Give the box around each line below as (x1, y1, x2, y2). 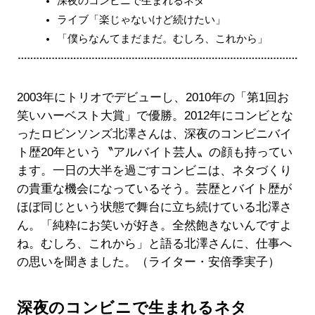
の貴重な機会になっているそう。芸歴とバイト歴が (16, 181, 292, 195)
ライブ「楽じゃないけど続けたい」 (57, 13, 226, 25)
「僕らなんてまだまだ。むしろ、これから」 (57, 32, 268, 44)
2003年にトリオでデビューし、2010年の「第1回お (16, 90, 289, 104)
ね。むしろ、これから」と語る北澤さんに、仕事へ (16, 236, 292, 250)
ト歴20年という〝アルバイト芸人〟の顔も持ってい (16, 145, 292, 159)
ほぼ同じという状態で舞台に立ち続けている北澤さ (16, 200, 292, 214)
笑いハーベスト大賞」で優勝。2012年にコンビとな (16, 108, 293, 122)
